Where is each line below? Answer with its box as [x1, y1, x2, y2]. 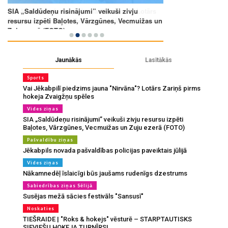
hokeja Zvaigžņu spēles [23, 93, 94, 101]
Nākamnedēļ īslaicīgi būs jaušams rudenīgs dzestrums [23, 169, 187, 178]
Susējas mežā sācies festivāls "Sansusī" [23, 192, 144, 201]
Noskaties [27, 206, 54, 212]
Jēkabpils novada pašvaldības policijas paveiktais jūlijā [23, 147, 187, 155]
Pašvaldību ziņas [27, 137, 73, 143]
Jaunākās [55, 56, 82, 64]
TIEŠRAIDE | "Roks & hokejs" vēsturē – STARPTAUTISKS [23, 215, 192, 223]
